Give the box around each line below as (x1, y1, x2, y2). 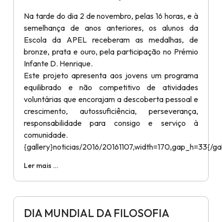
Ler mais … (24, 161, 58, 170)
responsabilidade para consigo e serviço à (24, 117, 198, 128)
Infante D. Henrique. (24, 58, 93, 68)
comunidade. (24, 129, 68, 140)
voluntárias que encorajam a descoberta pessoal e (24, 94, 198, 104)
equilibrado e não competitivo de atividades (24, 82, 198, 92)
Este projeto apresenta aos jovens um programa (24, 70, 198, 80)
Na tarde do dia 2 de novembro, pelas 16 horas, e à (24, 10, 198, 21)
